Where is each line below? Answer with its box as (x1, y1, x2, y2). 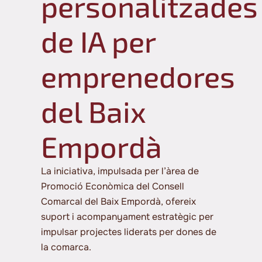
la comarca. (41, 241, 91, 253)
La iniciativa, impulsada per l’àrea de (41, 165, 199, 177)
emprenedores (41, 58, 235, 94)
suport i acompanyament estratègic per (41, 211, 213, 223)
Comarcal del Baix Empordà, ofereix (41, 195, 196, 208)
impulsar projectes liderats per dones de (41, 226, 216, 238)
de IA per (41, 23, 156, 58)
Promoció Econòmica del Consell (41, 180, 184, 192)
